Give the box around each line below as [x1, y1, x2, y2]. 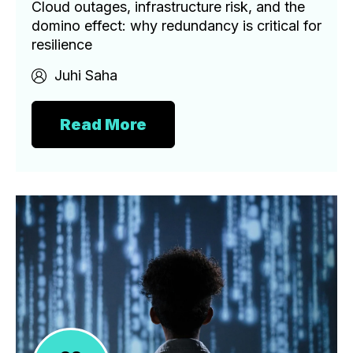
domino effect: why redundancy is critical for [32, 17, 321, 34]
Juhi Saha [54, 66, 117, 84]
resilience [32, 35, 92, 53]
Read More [60, 114, 147, 134]
